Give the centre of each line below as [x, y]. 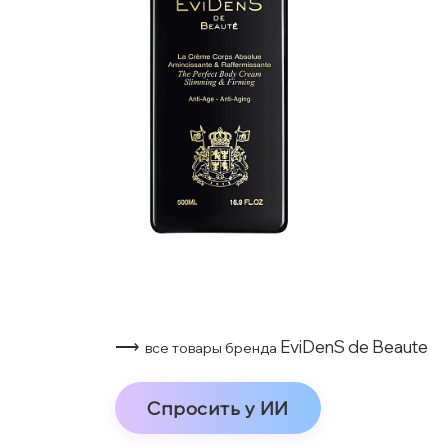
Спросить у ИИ [218, 408]
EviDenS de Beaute [354, 346]
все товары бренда [212, 348]
